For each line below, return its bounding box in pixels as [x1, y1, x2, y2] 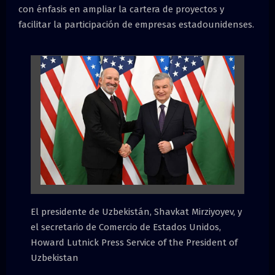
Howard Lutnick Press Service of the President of [31, 237, 238, 249]
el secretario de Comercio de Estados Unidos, [31, 222, 221, 233]
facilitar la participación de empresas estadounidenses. [18, 18, 254, 30]
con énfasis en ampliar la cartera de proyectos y [18, 3, 224, 15]
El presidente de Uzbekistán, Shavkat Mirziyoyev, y [31, 206, 242, 218]
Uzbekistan [31, 252, 79, 264]
